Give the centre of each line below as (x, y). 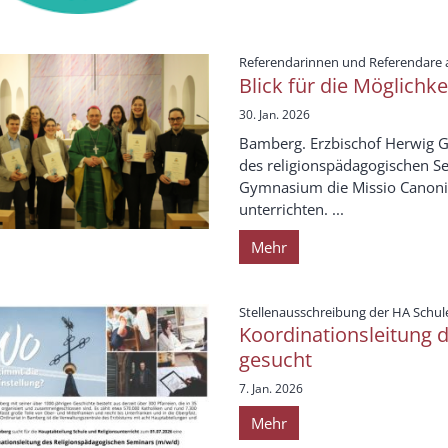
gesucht (275, 360)
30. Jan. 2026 (274, 114)
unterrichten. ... (291, 208)
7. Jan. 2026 (271, 389)
